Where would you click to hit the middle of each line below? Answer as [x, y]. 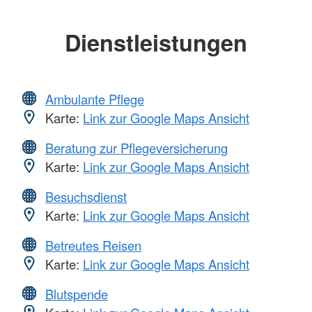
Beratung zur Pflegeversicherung [136, 147]
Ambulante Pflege [95, 99]
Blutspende [77, 294]
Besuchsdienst [86, 196]
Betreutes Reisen [93, 245]
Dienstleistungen [156, 42]
